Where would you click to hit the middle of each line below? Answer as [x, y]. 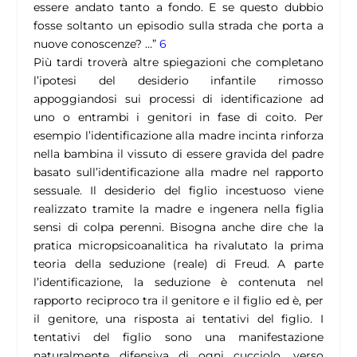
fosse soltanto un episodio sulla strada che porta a [178, 26]
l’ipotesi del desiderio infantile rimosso [178, 81]
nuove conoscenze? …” [95, 44]
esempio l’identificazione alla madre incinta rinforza [178, 136]
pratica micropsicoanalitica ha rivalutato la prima [178, 246]
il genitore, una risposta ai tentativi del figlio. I [178, 319]
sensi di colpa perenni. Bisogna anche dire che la [178, 228]
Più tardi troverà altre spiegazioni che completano [178, 63]
